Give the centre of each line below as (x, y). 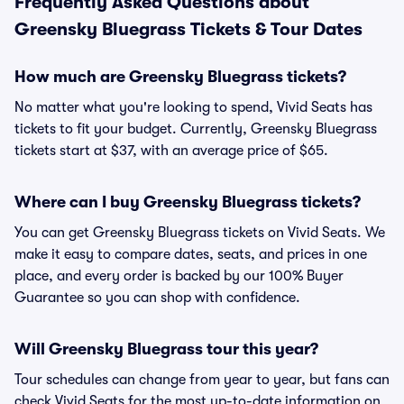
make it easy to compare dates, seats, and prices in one (191, 254)
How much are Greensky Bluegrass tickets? (180, 77)
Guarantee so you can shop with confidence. (157, 298)
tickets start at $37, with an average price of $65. (171, 151)
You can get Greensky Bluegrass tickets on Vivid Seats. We (200, 233)
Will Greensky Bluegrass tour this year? (166, 349)
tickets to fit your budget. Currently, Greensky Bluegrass (196, 129)
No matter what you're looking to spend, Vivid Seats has (193, 107)
